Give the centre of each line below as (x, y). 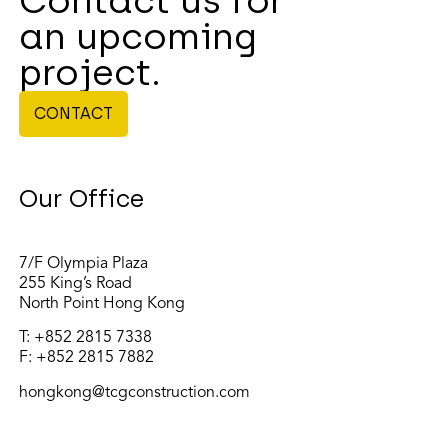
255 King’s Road (77, 284)
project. (90, 73)
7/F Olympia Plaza (83, 264)
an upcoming (138, 37)
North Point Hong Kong (102, 304)
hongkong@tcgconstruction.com (134, 392)
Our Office (81, 199)
